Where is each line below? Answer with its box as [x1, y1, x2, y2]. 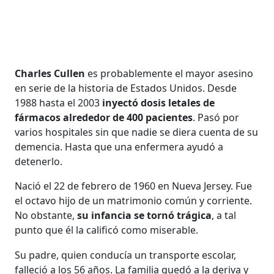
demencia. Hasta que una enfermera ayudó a [15, 139, 224, 154]
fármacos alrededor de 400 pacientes [15, 110, 193, 124]
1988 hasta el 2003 [15, 95, 103, 109]
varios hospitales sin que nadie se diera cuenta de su [15, 125, 259, 139]
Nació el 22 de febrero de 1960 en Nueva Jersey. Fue [15, 179, 253, 193]
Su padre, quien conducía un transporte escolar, [15, 248, 237, 262]
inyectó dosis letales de [102, 95, 215, 109]
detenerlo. [15, 154, 63, 168]
